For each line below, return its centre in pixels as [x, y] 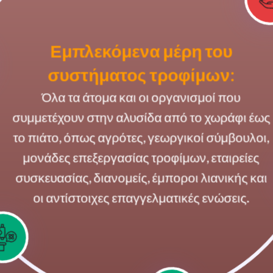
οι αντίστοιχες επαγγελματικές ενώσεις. [141, 198]
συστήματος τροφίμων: [141, 75]
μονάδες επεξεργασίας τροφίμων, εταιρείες [142, 158]
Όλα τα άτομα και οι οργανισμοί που [142, 97]
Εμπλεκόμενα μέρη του [141, 51]
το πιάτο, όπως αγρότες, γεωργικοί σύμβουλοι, [142, 138]
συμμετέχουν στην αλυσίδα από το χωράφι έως [141, 118]
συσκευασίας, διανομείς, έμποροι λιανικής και [141, 178]
